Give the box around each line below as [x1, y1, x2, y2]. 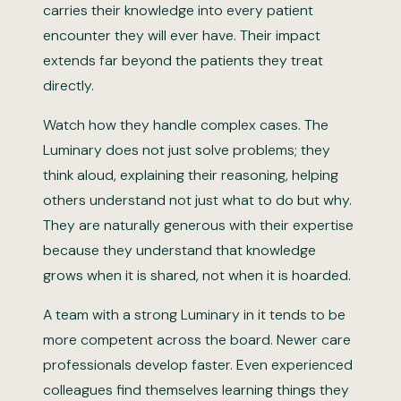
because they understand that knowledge [43, 241, 316, 260]
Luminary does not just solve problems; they [43, 141, 330, 159]
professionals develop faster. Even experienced [43, 355, 353, 374]
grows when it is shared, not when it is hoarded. [43, 266, 351, 285]
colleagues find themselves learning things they [43, 380, 349, 399]
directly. [43, 76, 94, 95]
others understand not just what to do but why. [43, 191, 352, 209]
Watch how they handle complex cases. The [43, 115, 328, 134]
